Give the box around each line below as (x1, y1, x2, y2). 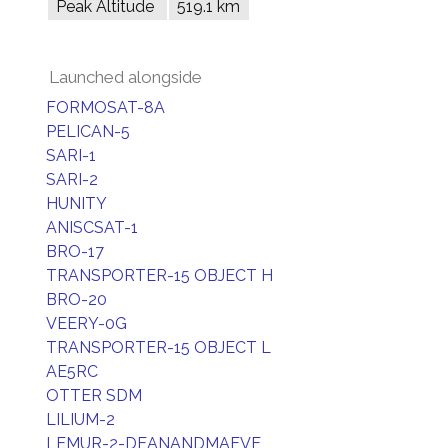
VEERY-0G (46, 314, 127, 333)
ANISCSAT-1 (46, 218, 138, 237)
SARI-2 (46, 170, 98, 189)
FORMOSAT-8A (46, 98, 165, 117)
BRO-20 (46, 290, 107, 309)
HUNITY (46, 194, 107, 213)
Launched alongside (49, 67, 202, 87)
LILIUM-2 (46, 410, 115, 429)
